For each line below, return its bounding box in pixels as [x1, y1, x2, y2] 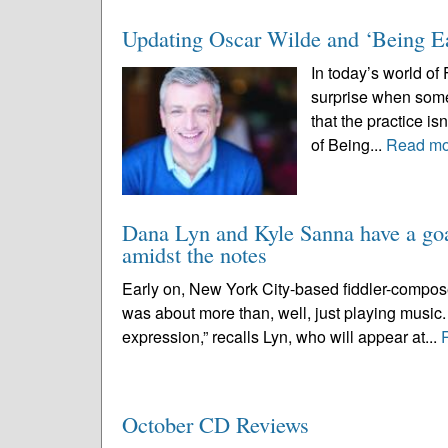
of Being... [311, 133, 387, 156]
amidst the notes [122, 239, 267, 269]
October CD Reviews [122, 409, 309, 439]
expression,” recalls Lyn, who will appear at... [122, 325, 441, 348]
